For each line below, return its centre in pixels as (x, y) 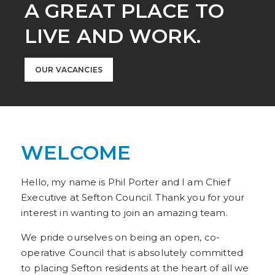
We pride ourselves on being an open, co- (121, 237)
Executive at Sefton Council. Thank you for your (133, 197)
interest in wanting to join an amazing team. (124, 213)
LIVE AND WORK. (113, 36)
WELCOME (76, 153)
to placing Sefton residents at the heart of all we (135, 268)
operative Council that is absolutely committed (132, 253)
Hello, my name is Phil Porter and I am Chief (126, 182)
